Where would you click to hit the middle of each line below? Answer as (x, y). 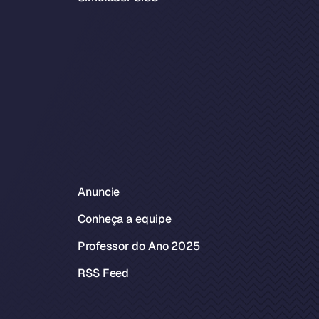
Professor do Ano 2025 (139, 246)
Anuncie (99, 192)
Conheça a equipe (125, 219)
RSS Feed (104, 273)
